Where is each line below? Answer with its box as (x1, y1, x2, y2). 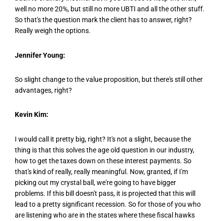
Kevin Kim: (15, 110, 48, 119)
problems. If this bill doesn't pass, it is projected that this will (15, 189, 195, 197)
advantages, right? (15, 86, 72, 95)
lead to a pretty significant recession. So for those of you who (15, 200, 201, 208)
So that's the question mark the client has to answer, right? (15, 16, 192, 24)
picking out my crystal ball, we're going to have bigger (15, 178, 176, 186)
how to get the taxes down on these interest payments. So (15, 156, 191, 165)
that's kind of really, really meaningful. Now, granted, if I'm (15, 167, 188, 176)
